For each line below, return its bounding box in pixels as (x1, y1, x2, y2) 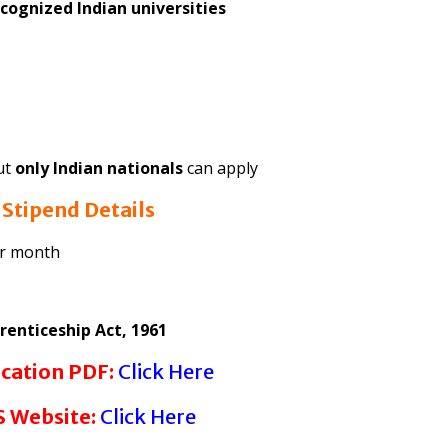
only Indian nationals (15, 157, 183, 180)
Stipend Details (2, 197, 155, 223)
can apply (183, 157, 258, 180)
